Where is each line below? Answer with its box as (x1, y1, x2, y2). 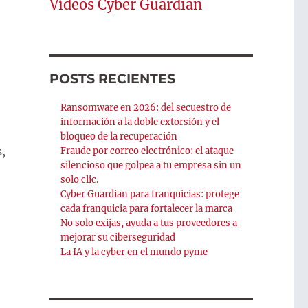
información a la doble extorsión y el (60, 116, 220, 129)
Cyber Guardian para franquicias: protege (60, 188, 240, 201)
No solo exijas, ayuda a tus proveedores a (60, 217, 238, 230)
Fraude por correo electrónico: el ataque (60, 145, 234, 157)
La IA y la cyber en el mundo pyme (60, 246, 208, 258)
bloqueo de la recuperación (60, 131, 178, 143)
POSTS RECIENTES (49, 71, 175, 87)
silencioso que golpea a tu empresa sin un (60, 159, 242, 172)
